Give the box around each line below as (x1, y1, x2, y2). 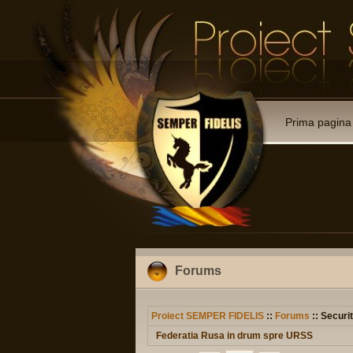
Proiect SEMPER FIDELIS (151, 310, 264, 321)
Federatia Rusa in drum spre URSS (156, 330, 313, 341)
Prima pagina (285, 116, 351, 128)
